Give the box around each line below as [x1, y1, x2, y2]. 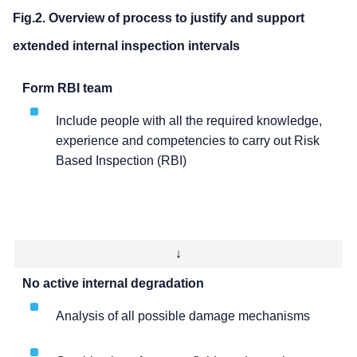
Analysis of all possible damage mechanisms [56, 309, 310, 324]
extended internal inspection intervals [13, 39, 240, 53]
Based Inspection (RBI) [56, 154, 186, 168]
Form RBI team [22, 81, 112, 96]
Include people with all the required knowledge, [56, 114, 322, 128]
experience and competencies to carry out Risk [56, 134, 320, 148]
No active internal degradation [22, 277, 204, 291]
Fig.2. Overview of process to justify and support [13, 11, 304, 25]
